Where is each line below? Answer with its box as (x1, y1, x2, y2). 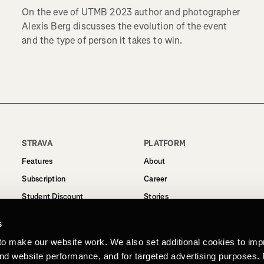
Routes (22, 209, 47, 219)
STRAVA (22, 138, 52, 148)
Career (143, 174, 167, 184)
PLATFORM (143, 138, 186, 148)
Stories (143, 192, 169, 202)
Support (143, 209, 171, 219)
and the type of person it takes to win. (22, 34, 183, 47)
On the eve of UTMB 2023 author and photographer (22, 5, 240, 18)
